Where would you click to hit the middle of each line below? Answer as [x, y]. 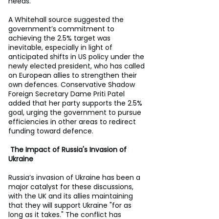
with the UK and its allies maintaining [72, 196]
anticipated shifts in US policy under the [77, 56]
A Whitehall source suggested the [67, 19]
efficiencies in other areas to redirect [73, 121]
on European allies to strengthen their [74, 75]
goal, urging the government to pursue [76, 112]
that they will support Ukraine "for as [71, 205]
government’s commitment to [62, 29]
